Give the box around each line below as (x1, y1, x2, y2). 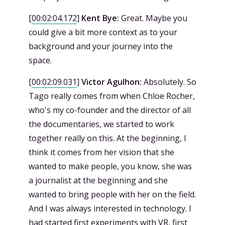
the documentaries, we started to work (29, 119, 174, 130)
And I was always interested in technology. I (29, 203, 191, 214)
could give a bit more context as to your (29, 27, 177, 38)
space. (29, 55, 52, 66)
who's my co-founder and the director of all (29, 104, 191, 116)
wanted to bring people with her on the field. (29, 189, 196, 200)
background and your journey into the (29, 41, 173, 52)
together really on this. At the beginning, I (29, 133, 186, 144)
